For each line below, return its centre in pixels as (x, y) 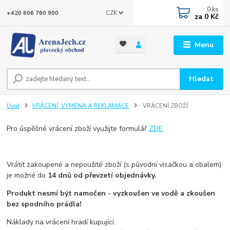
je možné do (26, 176)
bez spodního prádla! (44, 204)
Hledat (202, 79)
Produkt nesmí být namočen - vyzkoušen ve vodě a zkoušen (111, 194)
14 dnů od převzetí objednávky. (101, 176)
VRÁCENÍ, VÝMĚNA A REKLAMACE (80, 106)
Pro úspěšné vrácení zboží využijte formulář (78, 129)
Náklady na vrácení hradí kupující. (62, 222)
